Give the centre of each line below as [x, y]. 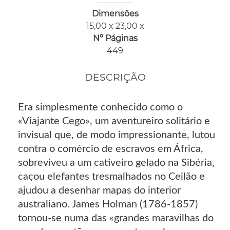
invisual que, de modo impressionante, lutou [117, 135]
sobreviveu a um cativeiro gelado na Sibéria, [116, 163]
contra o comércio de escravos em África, [111, 149]
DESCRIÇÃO [115, 78]
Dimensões [115, 14]
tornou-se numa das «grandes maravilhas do [116, 218]
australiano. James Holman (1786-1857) [108, 205]
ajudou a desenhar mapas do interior [99, 191]
